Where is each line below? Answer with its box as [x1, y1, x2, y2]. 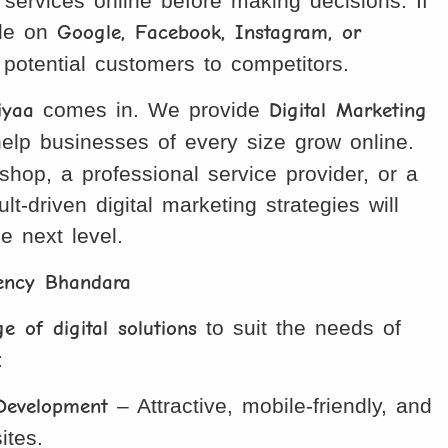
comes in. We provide [34, 98, 270, 122]
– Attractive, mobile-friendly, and [108, 393, 433, 417]
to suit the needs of [197, 316, 402, 340]
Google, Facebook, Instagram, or [57, 20, 362, 45]
